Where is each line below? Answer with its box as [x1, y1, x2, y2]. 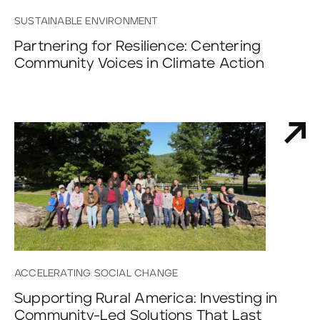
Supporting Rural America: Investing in [14, 291, 278, 306]
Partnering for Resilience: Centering [14, 39, 261, 54]
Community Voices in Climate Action [14, 56, 264, 71]
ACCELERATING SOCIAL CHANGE [14, 268, 179, 279]
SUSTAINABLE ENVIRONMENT [14, 16, 159, 27]
